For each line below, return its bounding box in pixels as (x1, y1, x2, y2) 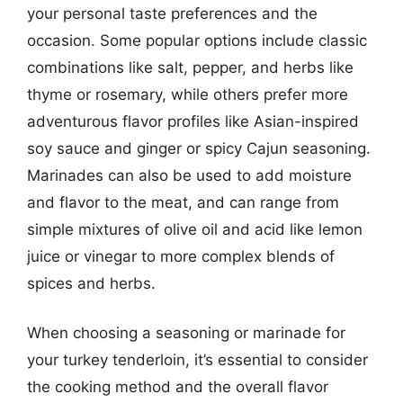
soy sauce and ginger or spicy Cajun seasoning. (27, 139, 371, 157)
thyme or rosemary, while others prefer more (27, 85, 348, 103)
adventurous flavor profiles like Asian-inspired (27, 112, 359, 130)
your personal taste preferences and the (27, 4, 318, 22)
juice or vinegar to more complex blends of (27, 246, 335, 265)
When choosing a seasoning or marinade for (27, 324, 345, 342)
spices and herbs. (27, 273, 156, 292)
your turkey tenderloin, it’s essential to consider (27, 351, 368, 369)
